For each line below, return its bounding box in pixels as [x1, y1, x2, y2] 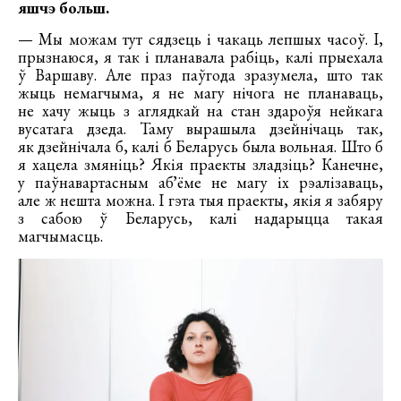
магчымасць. [18, 226, 103, 247]
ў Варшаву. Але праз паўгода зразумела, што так [18, 64, 383, 86]
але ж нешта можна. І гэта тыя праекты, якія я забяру [18, 190, 383, 211]
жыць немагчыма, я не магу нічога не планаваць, [18, 82, 383, 104]
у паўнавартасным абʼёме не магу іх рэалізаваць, [18, 172, 383, 193]
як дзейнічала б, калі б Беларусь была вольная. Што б [18, 136, 383, 158]
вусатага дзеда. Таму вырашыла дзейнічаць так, [18, 118, 383, 140]
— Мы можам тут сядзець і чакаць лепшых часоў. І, [18, 29, 383, 50]
